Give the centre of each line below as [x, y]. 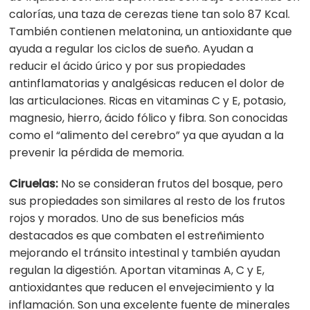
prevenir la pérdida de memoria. [97, 153]
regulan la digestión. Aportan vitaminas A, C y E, [137, 271]
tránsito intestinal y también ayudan [181, 253]
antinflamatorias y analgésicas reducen [118, 84]
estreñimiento [225, 236]
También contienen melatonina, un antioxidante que [151, 32]
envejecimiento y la [220, 288]
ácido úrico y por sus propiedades [153, 66]
